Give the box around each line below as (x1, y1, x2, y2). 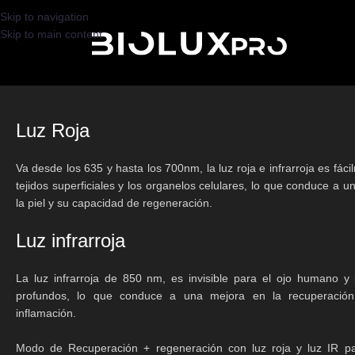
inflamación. (16, 307, 76, 319)
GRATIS (36, 2, 77, 14)
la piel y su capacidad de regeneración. (16, 197, 212, 209)
